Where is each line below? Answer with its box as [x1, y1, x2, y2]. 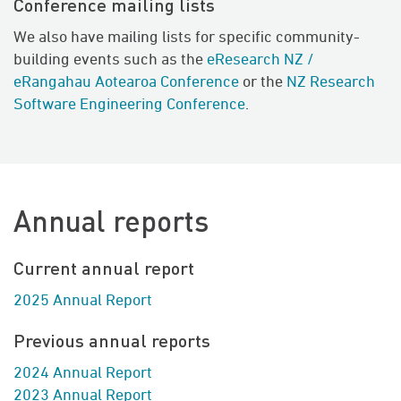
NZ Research [286, 72, 375, 91]
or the [239, 72, 286, 91]
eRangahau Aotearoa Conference [13, 72, 239, 91]
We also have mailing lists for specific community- [13, 27, 360, 47]
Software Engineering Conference [13, 94, 245, 114]
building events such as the [13, 49, 207, 69]
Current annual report [13, 256, 194, 280]
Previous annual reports [13, 328, 210, 353]
